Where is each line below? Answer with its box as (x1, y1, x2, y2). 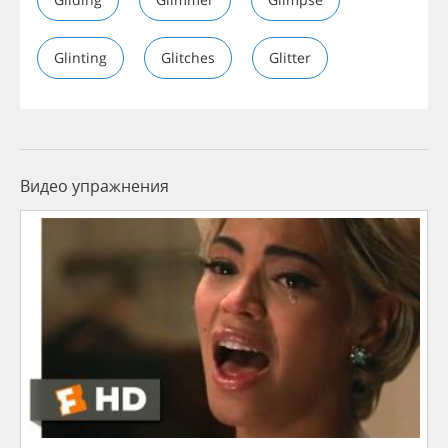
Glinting (54, 47, 107, 67)
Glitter (269, 47, 311, 67)
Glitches (161, 47, 215, 67)
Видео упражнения (20, 174, 169, 197)
